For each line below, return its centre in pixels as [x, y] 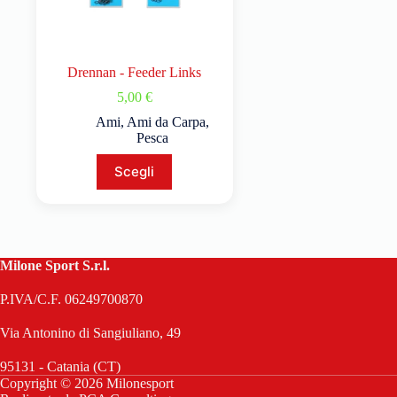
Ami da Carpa [166, 121]
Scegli [135, 172]
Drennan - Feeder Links [135, 72]
